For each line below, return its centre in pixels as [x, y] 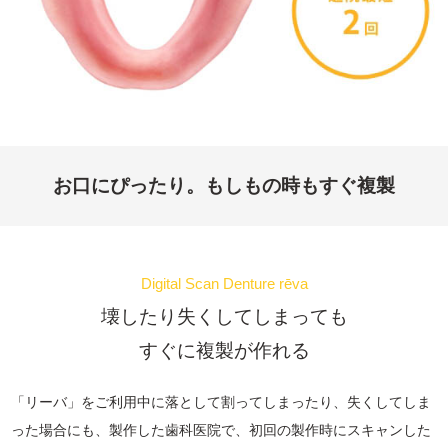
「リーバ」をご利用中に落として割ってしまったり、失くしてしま [221, 401]
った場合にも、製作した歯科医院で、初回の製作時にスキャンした [221, 429]
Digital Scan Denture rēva [224, 283]
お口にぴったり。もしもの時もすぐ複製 [224, 185]
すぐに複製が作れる [224, 350]
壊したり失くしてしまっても [224, 316]
